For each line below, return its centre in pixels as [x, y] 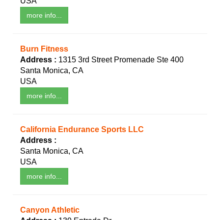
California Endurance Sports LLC [82, 130]
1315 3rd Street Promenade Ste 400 [121, 60]
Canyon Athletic [50, 210]
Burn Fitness [44, 49]
